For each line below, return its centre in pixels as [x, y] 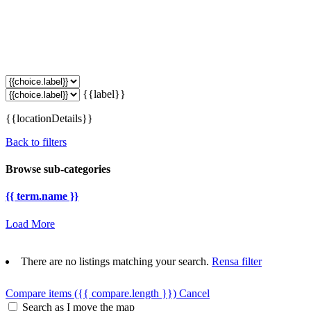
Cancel [194, 293]
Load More [30, 224]
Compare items [40, 293]
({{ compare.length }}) [125, 293]
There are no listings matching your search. [116, 261]
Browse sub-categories [58, 169]
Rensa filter [237, 261]
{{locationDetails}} [49, 118]
